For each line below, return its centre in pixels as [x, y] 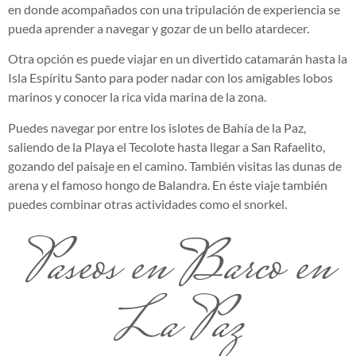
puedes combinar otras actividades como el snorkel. [147, 203]
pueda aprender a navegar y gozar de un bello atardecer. [159, 28]
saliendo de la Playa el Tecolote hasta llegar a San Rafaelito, [166, 146]
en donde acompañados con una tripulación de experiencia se [174, 9]
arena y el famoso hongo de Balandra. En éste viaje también [168, 184]
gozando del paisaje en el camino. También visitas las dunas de [175, 165]
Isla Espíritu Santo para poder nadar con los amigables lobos [170, 78]
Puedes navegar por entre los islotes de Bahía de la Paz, [157, 127]
